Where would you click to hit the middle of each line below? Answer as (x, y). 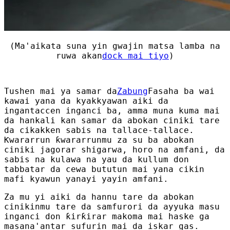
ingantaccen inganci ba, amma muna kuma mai (112, 110)
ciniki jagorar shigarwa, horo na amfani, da (114, 149)
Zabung (132, 91)
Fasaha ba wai (181, 91)
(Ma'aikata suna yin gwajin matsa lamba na (115, 46)
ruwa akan (79, 55)
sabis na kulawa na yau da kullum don (97, 159)
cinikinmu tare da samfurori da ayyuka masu (112, 206)
